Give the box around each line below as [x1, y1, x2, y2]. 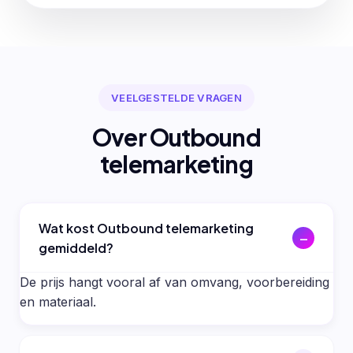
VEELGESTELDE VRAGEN [111, 91, 242, 104]
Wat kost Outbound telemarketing [39, 219, 254, 236]
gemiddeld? [39, 239, 113, 256]
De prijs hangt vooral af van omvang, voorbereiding [20, 273, 329, 290]
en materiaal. [20, 293, 96, 310]
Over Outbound [92, 122, 261, 153]
